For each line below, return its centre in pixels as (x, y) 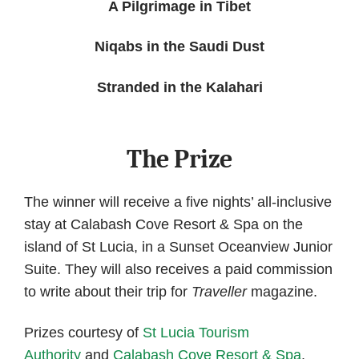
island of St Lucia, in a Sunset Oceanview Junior (178, 247)
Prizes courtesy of (83, 332)
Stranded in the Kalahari (179, 87)
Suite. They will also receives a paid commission (178, 270)
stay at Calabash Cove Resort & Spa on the (163, 225)
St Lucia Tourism (196, 332)
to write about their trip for (108, 292)
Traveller (219, 292)
